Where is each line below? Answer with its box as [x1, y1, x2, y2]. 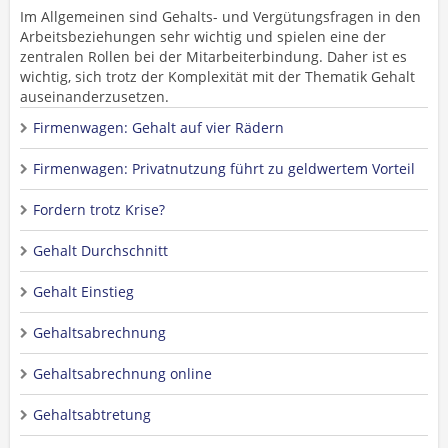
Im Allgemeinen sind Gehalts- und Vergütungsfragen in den [20, 7, 421, 26]
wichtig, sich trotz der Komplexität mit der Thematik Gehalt [20, 67, 415, 86]
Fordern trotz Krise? [33, 200, 165, 219]
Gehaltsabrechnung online [33, 364, 212, 383]
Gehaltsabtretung [33, 405, 151, 424]
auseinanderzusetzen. [20, 87, 169, 106]
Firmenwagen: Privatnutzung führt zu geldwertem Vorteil [33, 159, 415, 178]
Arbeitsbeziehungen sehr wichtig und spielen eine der [20, 27, 386, 46]
